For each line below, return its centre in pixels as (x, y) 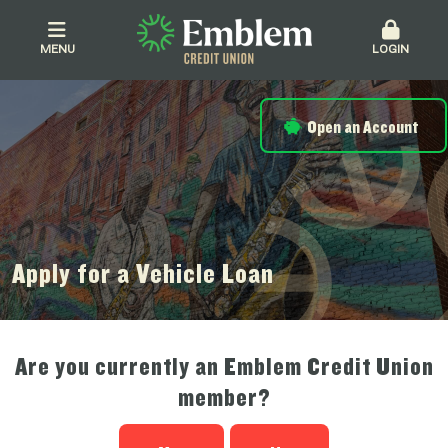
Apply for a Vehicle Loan (143, 273)
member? (224, 396)
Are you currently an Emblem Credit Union (224, 365)
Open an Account (362, 126)
